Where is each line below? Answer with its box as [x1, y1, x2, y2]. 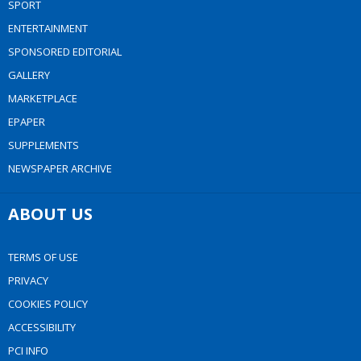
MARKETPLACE [8, 91, 77, 106]
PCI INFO [8, 343, 48, 359]
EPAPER [8, 114, 45, 130]
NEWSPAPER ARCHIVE [8, 161, 112, 176]
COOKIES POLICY [8, 297, 88, 312]
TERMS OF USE [8, 250, 78, 265]
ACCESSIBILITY [8, 320, 76, 335]
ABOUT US [8, 203, 93, 226]
